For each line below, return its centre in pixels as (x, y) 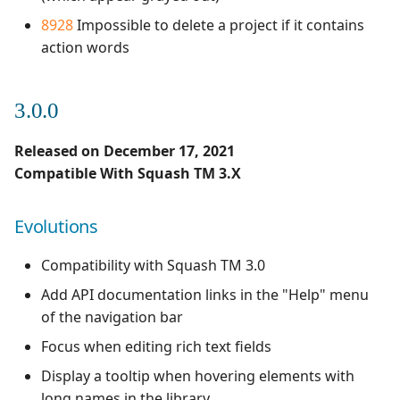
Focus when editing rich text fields (156, 346)
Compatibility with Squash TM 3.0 (153, 265)
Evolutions (56, 226)
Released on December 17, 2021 (125, 151)
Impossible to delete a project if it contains (219, 25)
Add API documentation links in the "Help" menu (205, 295)
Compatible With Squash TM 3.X (128, 173)
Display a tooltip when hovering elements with (198, 376)
